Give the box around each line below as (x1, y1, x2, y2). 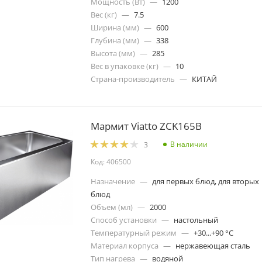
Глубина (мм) (91, 35, 139, 46)
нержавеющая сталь (175, 240, 250, 251)
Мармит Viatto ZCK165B (91, 119, 202, 133)
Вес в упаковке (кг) (91, 60, 158, 71)
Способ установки (91, 215, 157, 226)
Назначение (91, 176, 135, 187)
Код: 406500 (91, 157, 131, 167)
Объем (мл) (91, 202, 133, 213)
